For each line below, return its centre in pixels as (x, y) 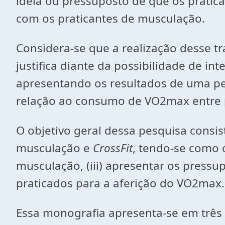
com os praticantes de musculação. (110, 18)
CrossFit (113, 148)
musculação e (54, 148)
